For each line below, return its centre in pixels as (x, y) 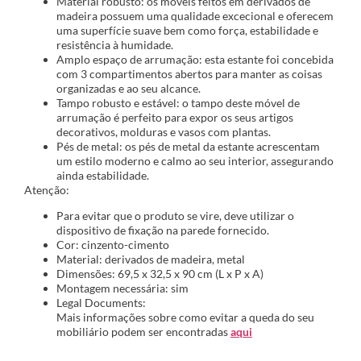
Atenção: (47, 189)
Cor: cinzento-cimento (113, 245)
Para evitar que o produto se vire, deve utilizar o (175, 216)
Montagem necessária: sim (122, 288)
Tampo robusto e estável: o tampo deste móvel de (178, 102)
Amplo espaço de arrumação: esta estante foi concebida (195, 59)
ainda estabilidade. (103, 175)
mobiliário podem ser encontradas (143, 332)
